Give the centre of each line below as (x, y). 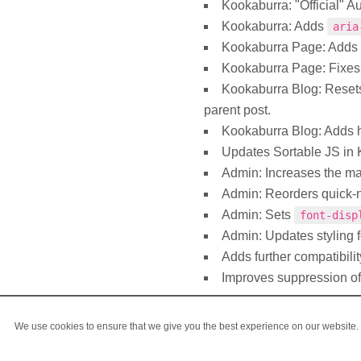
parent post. (237, 110)
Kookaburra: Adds (274, 26)
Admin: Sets (258, 214)
